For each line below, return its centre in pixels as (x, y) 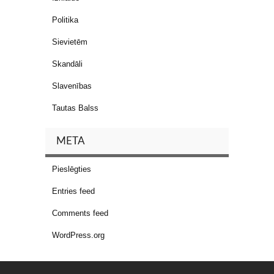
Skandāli (67, 64)
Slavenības (72, 86)
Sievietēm (70, 42)
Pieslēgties (72, 169)
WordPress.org (78, 235)
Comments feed (80, 213)
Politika (65, 20)
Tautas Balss (75, 108)
